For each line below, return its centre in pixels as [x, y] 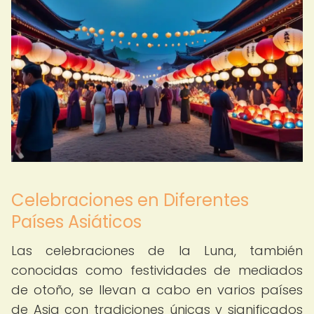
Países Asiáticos [76, 222]
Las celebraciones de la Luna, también [157, 251]
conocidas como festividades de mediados [157, 270]
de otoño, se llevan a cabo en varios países [157, 290]
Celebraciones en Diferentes [130, 200]
